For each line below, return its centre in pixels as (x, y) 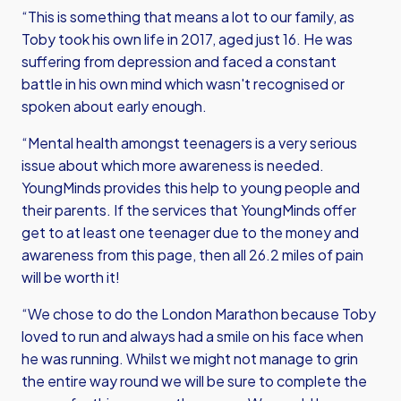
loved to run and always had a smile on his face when (192, 336)
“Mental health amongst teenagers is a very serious (189, 143)
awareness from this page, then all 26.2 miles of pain (192, 255)
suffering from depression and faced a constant (179, 61)
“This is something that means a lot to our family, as (188, 17)
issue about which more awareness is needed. (173, 165)
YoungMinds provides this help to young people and (191, 188)
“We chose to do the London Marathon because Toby (199, 314)
